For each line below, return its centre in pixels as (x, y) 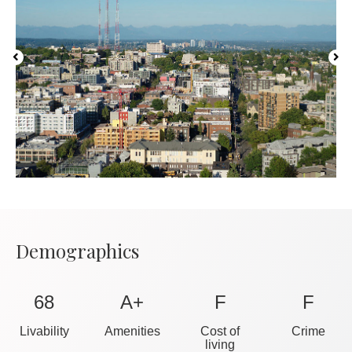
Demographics (77, 250)
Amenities (132, 331)
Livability (44, 331)
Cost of (220, 331)
